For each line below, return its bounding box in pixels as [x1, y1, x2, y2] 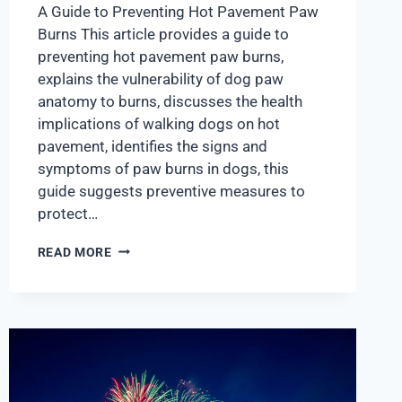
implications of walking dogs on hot [37, 114, 280, 133]
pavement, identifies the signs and [37, 136, 267, 155]
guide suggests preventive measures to [37, 181, 305, 200]
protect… [37, 204, 98, 223]
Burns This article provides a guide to [37, 24, 289, 43]
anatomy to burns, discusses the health [37, 92, 302, 110]
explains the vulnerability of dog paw [37, 69, 284, 88]
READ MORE [37, 244, 112, 259]
